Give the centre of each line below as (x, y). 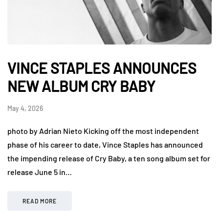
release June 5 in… (40, 172)
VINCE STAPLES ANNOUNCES (102, 68)
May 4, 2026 (25, 108)
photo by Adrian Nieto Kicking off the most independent (103, 131)
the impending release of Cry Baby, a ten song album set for (109, 158)
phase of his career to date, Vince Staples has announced (105, 144)
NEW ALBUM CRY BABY (81, 86)
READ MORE (40, 201)
